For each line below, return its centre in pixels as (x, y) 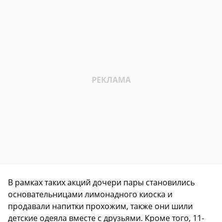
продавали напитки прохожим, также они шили (100, 206)
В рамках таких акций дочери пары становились (101, 183)
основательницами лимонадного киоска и (90, 194)
